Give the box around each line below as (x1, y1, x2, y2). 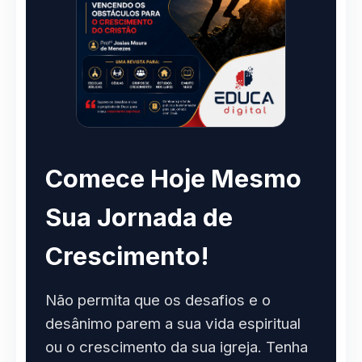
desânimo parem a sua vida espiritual (45, 314, 301, 334)
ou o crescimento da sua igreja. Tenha (45, 338, 308, 357)
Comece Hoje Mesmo (45, 163, 301, 194)
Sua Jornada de (45, 202, 233, 233)
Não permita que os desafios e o (45, 291, 271, 310)
